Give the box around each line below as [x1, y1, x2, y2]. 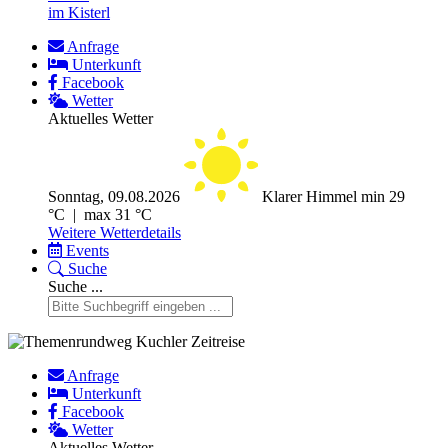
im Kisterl [48, 4, 110, 22]
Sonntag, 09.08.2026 [48, 188, 180, 206]
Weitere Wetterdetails [48, 224, 181, 242]
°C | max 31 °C [48, 206, 152, 224]
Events [66, 242, 109, 260]
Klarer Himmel [262, 188, 361, 206]
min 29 [361, 188, 405, 206]
